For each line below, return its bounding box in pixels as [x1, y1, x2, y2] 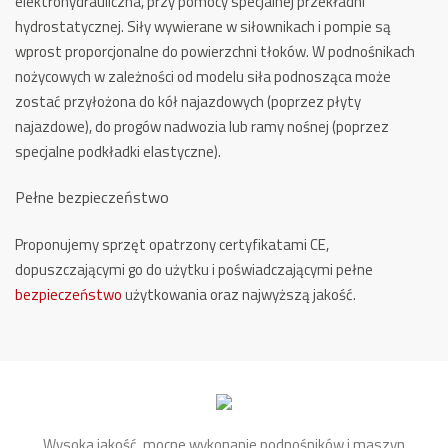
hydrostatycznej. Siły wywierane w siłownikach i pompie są [15, 15, 391, 38]
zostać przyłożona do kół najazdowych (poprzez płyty [15, 90, 361, 113]
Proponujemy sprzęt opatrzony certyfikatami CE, [15, 233, 329, 256]
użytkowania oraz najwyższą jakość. [122, 283, 356, 306]
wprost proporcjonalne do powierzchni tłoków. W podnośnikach [15, 40, 415, 63]
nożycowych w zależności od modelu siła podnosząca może [15, 65, 391, 88]
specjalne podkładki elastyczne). [15, 140, 221, 163]
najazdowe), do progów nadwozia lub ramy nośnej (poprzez [15, 115, 389, 138]
